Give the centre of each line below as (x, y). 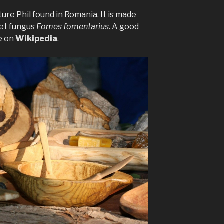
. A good (124, 26)
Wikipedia (36, 38)
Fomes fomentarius (73, 26)
